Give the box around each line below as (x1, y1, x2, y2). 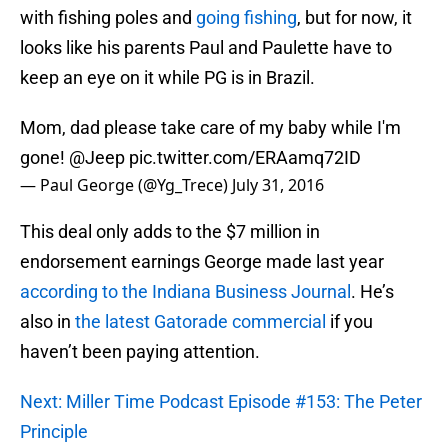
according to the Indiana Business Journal (20, 281, 351, 303)
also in (20, 311, 75, 333)
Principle (20, 421, 88, 443)
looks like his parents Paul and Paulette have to (20, 37, 392, 59)
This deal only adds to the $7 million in (20, 221, 320, 243)
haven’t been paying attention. (20, 341, 260, 363)
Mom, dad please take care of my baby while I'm (20, 117, 401, 139)
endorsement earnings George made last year (20, 251, 384, 273)
